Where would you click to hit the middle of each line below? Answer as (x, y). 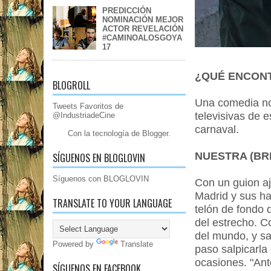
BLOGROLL (71, 86)
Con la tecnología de (105, 134)
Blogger (155, 134)
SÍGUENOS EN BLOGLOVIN (99, 158)
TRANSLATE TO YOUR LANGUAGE (112, 204)
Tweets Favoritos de (88, 106)
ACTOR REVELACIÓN (143, 29)
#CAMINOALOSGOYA (142, 38)
